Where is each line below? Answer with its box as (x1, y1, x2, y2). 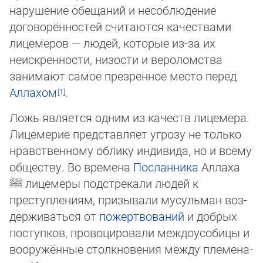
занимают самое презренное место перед (9, 68, 237, 83)
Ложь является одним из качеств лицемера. (9, 110, 249, 125)
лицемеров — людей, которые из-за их (9, 35, 215, 50)
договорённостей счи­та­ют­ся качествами (9, 19, 231, 34)
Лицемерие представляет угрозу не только (9, 126, 241, 141)
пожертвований (99, 208, 184, 224)
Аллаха (198, 159, 240, 174)
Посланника (133, 159, 198, 174)
